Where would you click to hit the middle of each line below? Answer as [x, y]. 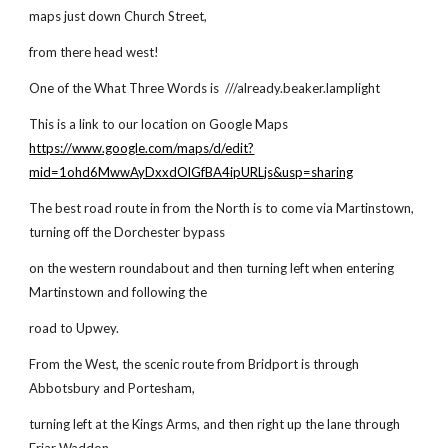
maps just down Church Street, [118, 16]
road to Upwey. [74, 328]
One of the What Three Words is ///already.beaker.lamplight [208, 88]
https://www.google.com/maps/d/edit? [142, 148]
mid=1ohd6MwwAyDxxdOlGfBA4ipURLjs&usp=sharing [191, 172]
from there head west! [94, 52]
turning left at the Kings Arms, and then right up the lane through [215, 424]
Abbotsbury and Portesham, [112, 388]
